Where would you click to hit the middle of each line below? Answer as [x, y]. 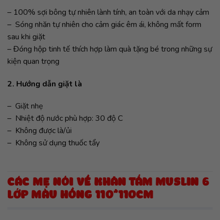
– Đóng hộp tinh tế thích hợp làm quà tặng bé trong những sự [110, 49]
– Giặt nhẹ [25, 106]
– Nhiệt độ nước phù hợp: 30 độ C [65, 119]
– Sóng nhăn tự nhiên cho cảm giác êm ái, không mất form [104, 24]
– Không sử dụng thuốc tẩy [54, 143]
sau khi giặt [26, 37]
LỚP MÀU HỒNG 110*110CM [81, 196]
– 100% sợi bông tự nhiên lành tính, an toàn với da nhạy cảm [108, 12]
